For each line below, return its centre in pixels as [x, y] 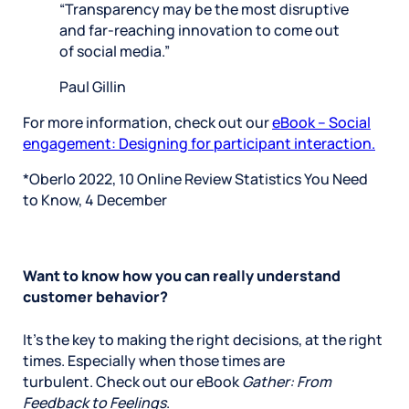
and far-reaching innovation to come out [199, 30]
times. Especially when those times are [154, 361]
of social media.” [115, 51]
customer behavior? [95, 297]
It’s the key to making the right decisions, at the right [203, 340]
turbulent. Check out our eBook [132, 382]
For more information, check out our [147, 122]
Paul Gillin [93, 86]
